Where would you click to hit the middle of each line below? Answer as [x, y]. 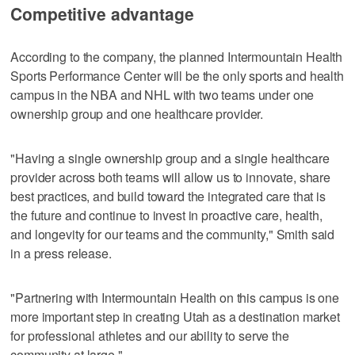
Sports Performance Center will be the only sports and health [177, 75]
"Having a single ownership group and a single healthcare [170, 158]
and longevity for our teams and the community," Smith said [173, 234]
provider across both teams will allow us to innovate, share [171, 177]
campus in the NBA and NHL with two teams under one [162, 94]
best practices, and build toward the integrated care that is [168, 196]
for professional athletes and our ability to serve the [150, 335]
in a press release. [61, 253]
